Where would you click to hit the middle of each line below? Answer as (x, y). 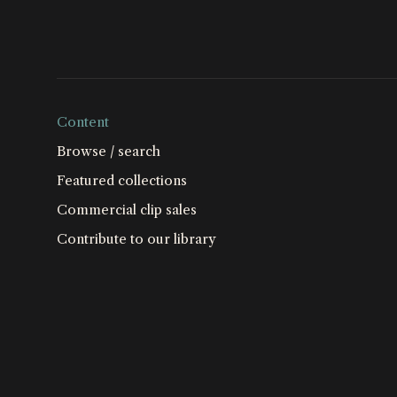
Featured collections (122, 180)
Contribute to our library (136, 238)
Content (83, 121)
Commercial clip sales (127, 209)
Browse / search (109, 151)
